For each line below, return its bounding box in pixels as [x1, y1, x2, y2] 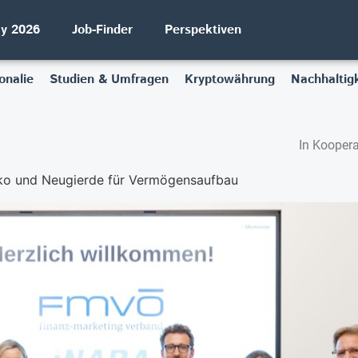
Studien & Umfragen [49, 70, 169, 89]
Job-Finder [72, 20, 133, 39]
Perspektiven [165, 20, 241, 39]
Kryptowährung [184, 70, 275, 89]
